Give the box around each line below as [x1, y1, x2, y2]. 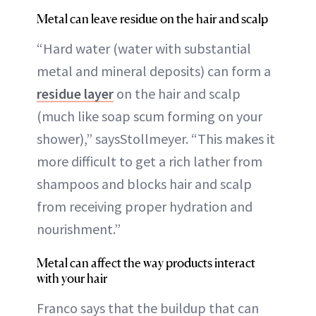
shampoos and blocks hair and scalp [37, 175, 252, 193]
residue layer [37, 85, 114, 103]
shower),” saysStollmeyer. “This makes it [37, 130, 275, 148]
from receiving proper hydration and [37, 197, 253, 216]
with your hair [37, 270, 107, 286]
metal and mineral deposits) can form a [37, 62, 271, 80]
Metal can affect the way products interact [37, 255, 255, 271]
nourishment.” [37, 220, 121, 238]
